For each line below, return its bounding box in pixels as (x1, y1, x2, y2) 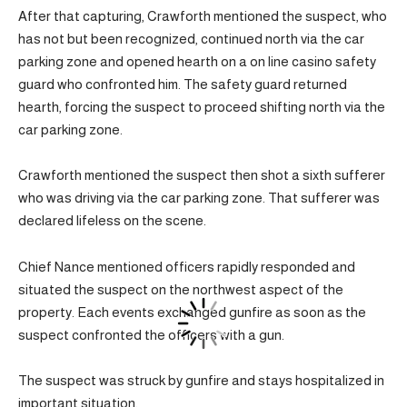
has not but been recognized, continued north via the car (18, 30, 364, 46)
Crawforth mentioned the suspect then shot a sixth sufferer (18, 167, 385, 183)
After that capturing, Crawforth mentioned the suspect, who (18, 7, 387, 24)
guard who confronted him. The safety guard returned (18, 75, 347, 92)
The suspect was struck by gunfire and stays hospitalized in (18, 372, 384, 388)
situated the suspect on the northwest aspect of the (18, 281, 343, 297)
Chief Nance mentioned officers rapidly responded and (18, 258, 355, 274)
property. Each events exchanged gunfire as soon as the (18, 303, 366, 320)
